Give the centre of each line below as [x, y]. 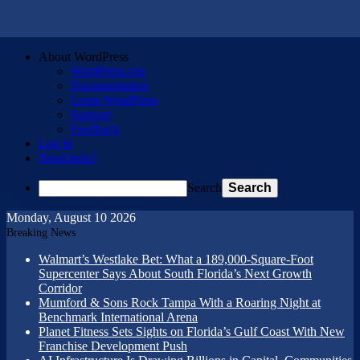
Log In [56, 143]
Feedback [95, 129]
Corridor [60, 288]
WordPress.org [108, 71]
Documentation [110, 86]
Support [91, 115]
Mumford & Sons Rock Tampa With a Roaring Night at [180, 303]
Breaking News [41, 233]
